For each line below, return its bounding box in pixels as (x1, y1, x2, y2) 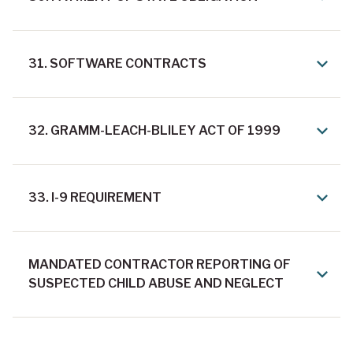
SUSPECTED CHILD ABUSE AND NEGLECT (28, 276, 284, 292)
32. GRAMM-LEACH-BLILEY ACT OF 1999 (28, 123, 281, 139)
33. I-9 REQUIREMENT (28, 190, 162, 206)
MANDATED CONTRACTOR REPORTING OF (28, 257, 291, 273)
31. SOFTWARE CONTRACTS (28, 56, 206, 72)
